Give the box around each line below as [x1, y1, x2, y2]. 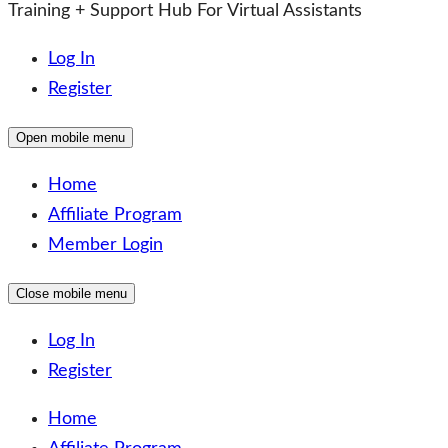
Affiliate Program [48, 206, 182, 224]
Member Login [48, 236, 163, 254]
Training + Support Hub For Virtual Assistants [8, 2, 362, 20]
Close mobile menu [16, 286, 127, 301]
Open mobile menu [16, 130, 125, 145]
